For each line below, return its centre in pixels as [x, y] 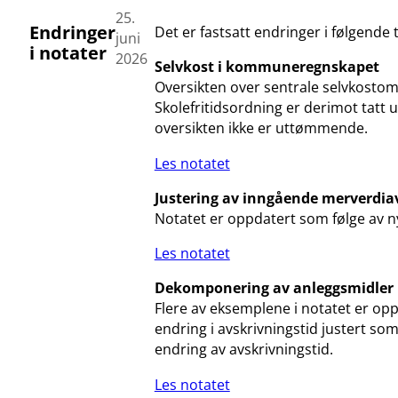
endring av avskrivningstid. [243, 350]
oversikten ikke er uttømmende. [261, 128]
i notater [68, 53]
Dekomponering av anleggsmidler [274, 288]
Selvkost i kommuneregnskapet [267, 67]
